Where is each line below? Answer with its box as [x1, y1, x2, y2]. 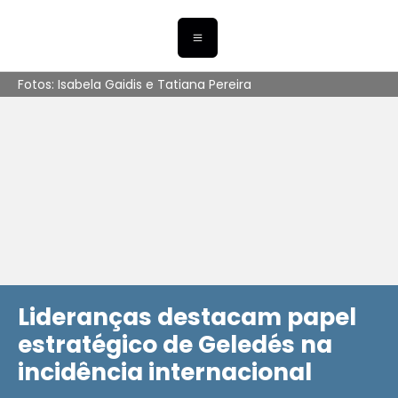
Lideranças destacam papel [18, 300, 356, 334]
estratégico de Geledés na [18, 328, 332, 362]
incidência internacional [18, 355, 312, 389]
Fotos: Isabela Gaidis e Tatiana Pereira [18, 76, 251, 94]
